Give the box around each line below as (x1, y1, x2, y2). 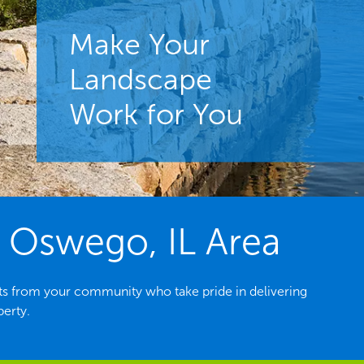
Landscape (68, 61, 212, 97)
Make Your (68, 26, 210, 62)
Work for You (68, 96, 243, 132)
